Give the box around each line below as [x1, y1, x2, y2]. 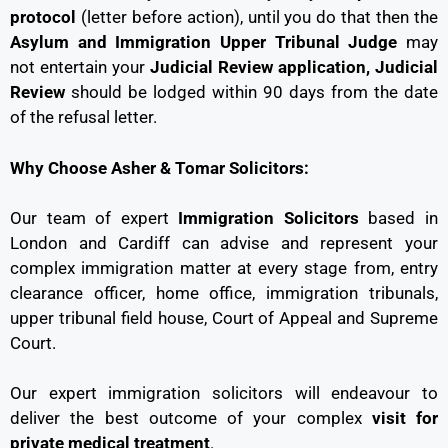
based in [358, 207, 439, 228]
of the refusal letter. [10, 107, 157, 128]
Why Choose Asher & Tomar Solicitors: [10, 157, 309, 178]
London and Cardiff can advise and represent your [10, 232, 438, 253]
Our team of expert [10, 207, 179, 228]
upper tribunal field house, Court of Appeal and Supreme [10, 307, 438, 328]
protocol [10, 7, 76, 28]
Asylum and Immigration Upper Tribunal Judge [10, 32, 398, 53]
